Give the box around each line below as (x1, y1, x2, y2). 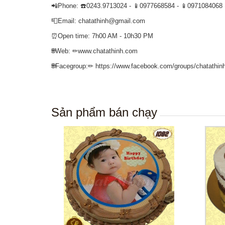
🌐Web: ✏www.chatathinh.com (51, 47, 138, 55)
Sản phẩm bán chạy (51, 105, 157, 119)
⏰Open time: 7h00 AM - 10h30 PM (51, 32, 153, 40)
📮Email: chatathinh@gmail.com (51, 17, 145, 25)
